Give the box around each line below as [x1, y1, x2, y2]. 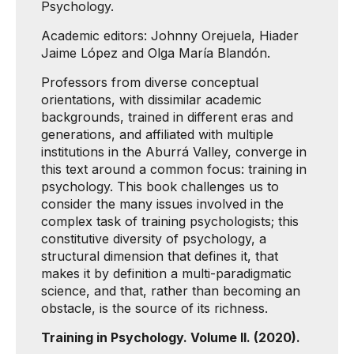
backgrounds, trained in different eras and [41, 109, 293, 125]
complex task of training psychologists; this [41, 213, 299, 229]
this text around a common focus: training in [41, 161, 307, 177]
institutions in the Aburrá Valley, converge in [41, 144, 307, 160]
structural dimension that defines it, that [41, 248, 278, 264]
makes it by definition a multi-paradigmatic [41, 265, 292, 281]
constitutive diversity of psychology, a [41, 231, 266, 247]
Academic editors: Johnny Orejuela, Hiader [41, 28, 299, 43]
